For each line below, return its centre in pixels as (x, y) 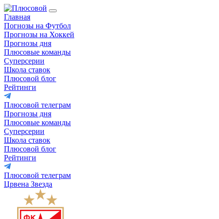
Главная (17, 17)
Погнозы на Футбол (37, 26)
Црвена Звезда (28, 184)
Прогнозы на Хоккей (39, 34)
